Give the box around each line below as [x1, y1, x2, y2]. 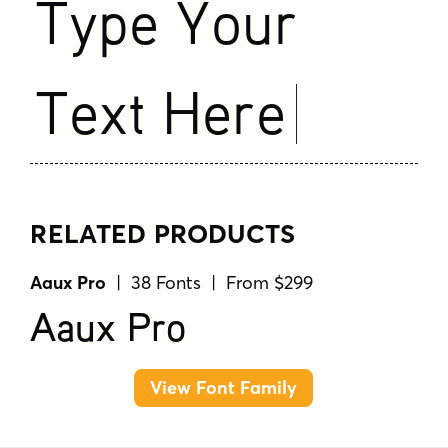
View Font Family [150, 376, 298, 400]
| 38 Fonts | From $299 [106, 270, 314, 294]
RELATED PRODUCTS [30, 217, 296, 250]
